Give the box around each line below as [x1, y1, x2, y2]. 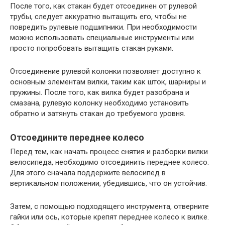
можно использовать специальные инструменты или [10, 33, 194, 42]
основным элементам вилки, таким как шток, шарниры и [10, 77, 206, 86]
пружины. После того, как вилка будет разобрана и [10, 87, 189, 97]
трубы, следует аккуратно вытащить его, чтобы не [10, 12, 187, 21]
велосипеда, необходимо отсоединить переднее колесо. [10, 157, 209, 167]
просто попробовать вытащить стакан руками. [10, 43, 173, 53]
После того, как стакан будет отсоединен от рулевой [10, 1, 197, 11]
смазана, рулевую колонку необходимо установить [10, 98, 189, 107]
